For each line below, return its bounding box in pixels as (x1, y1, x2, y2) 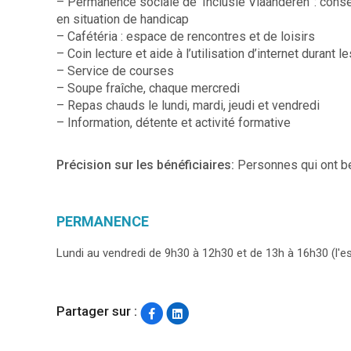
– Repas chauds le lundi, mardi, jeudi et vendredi (56, 97, 320, 113)
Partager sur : (56, 303, 137, 320)
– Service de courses (56, 63, 174, 78)
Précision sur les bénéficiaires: (56, 157, 237, 172)
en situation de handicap (56, 11, 189, 27)
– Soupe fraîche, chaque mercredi (56, 80, 240, 96)
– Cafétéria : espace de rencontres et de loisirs (56, 28, 315, 44)
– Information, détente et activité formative (56, 114, 291, 130)
